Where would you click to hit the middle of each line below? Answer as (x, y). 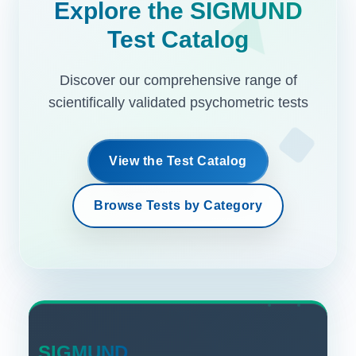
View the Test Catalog (178, 161)
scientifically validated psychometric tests (178, 102)
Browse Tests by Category (178, 205)
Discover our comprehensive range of (178, 80)
